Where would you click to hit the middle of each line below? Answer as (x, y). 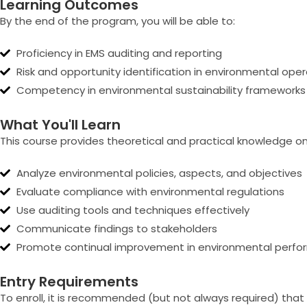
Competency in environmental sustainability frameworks (161, 90)
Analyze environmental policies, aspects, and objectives (159, 173)
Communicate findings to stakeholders (116, 229)
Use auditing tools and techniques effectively (133, 210)
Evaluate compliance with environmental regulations (150, 192)
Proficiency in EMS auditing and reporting (119, 53)
